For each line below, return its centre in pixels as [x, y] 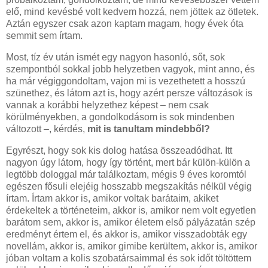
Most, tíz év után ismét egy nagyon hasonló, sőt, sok [115, 57]
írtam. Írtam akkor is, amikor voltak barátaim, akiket [112, 198]
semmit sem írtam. [44, 35]
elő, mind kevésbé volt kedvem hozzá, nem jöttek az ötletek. [132, 11]
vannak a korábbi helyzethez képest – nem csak [107, 105]
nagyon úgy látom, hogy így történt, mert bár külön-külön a [128, 162]
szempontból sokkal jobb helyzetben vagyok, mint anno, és [130, 69]
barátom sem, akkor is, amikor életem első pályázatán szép [131, 222]
